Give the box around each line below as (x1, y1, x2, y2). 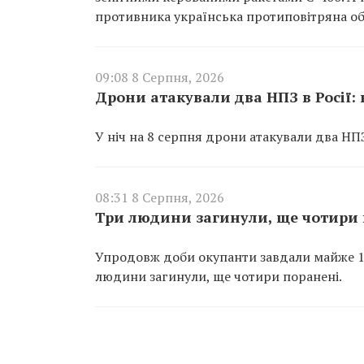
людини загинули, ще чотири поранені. (95, 266, 342, 285)
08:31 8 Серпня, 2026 (95, 188, 224, 206)
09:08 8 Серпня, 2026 (95, 67, 224, 86)
